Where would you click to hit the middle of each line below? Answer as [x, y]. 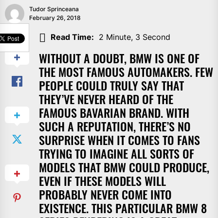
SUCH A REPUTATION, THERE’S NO [115, 126]
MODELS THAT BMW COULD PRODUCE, [124, 167]
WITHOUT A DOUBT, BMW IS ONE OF [119, 58]
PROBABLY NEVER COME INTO [105, 194]
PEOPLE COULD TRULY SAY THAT [111, 85]
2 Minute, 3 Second [135, 37]
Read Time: [72, 37]
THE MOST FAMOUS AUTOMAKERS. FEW [126, 71]
